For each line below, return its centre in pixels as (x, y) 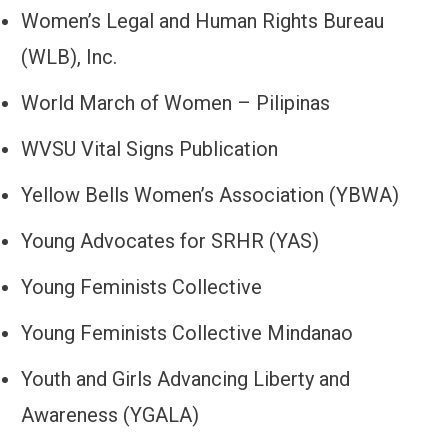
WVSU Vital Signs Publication (149, 149)
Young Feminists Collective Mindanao (187, 333)
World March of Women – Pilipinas (175, 103)
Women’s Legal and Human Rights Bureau (202, 21)
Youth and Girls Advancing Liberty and (185, 379)
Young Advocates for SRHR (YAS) (170, 241)
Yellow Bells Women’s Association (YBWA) (210, 195)
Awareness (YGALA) (110, 415)
